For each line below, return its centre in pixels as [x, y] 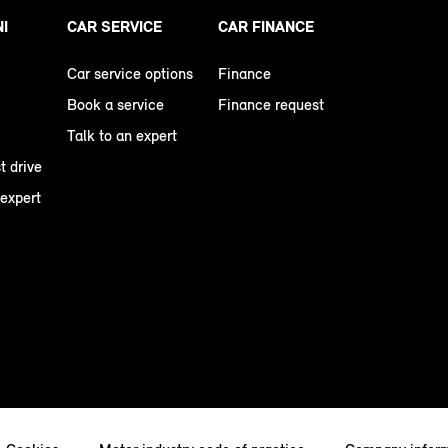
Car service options [130, 74]
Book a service [115, 105]
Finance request [271, 105]
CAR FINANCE [266, 27]
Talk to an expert [122, 136]
